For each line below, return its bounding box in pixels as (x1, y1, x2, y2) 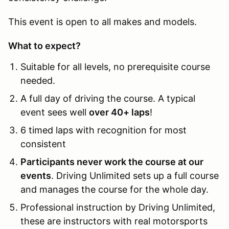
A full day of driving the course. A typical (20, 93, 195, 104)
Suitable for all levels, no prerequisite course (20, 61, 210, 72)
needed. (20, 75, 55, 86)
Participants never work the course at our (20, 156, 203, 167)
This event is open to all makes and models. (8, 16, 199, 27)
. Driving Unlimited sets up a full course (51, 170, 219, 181)
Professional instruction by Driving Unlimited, (20, 201, 215, 213)
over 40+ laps (89, 106, 150, 118)
